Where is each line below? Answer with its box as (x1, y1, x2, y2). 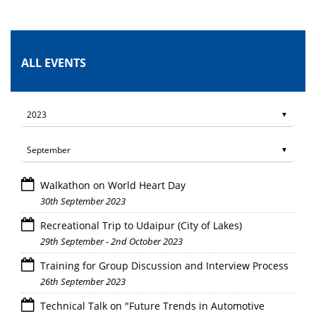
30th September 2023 (40, 195, 126, 208)
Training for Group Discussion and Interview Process (40, 259, 288, 273)
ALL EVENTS (21, 55, 86, 71)
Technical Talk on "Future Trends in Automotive (40, 299, 265, 313)
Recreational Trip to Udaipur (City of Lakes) (40, 219, 242, 233)
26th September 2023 (40, 275, 126, 288)
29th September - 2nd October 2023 (40, 235, 183, 248)
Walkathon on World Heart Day (40, 178, 186, 193)
